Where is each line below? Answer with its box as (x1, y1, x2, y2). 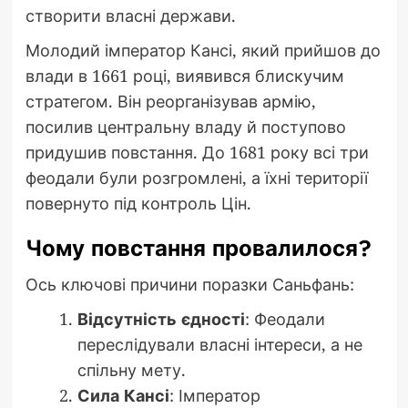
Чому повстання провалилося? (25, 231, 372, 264)
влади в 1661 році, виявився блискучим (25, 64, 344, 87)
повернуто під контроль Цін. (25, 191, 251, 214)
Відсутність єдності (76, 307, 245, 330)
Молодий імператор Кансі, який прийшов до (25, 38, 381, 61)
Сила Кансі (76, 383, 169, 406)
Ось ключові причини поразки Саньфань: (25, 272, 354, 295)
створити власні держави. (25, 4, 236, 26)
